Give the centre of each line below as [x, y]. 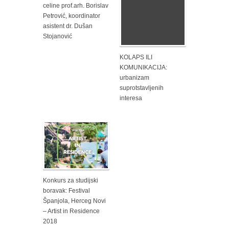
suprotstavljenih [142, 88]
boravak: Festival [66, 190]
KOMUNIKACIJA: [143, 67]
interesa [131, 98]
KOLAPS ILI [136, 57]
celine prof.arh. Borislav [76, 5]
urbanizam [134, 77]
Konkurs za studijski [71, 180]
